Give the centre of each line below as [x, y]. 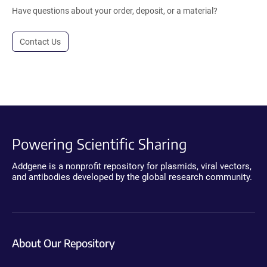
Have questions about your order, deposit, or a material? [115, 10]
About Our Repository [63, 243]
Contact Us [40, 41]
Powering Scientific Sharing [100, 143]
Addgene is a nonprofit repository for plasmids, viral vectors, [132, 166]
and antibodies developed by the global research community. [132, 177]
